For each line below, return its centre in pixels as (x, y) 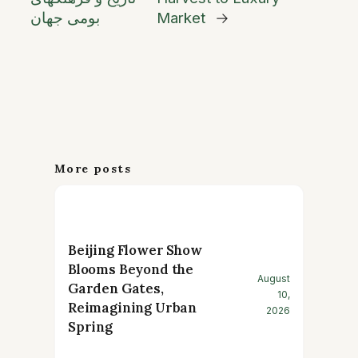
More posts (93, 168)
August (274, 278)
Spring (90, 326)
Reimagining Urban (133, 307)
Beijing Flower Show (135, 250)
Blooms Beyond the (131, 269)
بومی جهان (65, 17)
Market (181, 17)
